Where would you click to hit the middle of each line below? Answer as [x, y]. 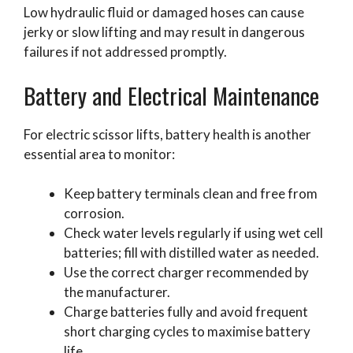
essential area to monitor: [99, 154]
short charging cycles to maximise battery [187, 332]
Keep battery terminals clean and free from [191, 194]
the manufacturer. [117, 292]
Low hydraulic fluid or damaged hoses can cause [164, 13]
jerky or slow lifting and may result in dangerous [164, 32]
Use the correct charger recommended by [186, 273]
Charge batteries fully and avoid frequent [186, 312]
